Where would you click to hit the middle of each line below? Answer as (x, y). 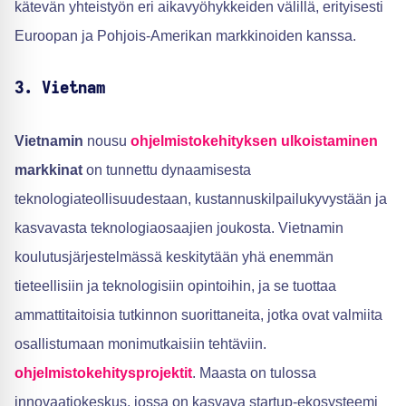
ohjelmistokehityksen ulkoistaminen (254, 141)
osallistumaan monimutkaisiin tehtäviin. (140, 344)
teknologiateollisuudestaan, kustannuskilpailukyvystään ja (201, 199)
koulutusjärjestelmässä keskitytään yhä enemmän (174, 257)
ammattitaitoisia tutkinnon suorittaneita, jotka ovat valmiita (198, 315)
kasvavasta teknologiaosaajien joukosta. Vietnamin (179, 228)
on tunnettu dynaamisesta (167, 170)
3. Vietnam (60, 89)
